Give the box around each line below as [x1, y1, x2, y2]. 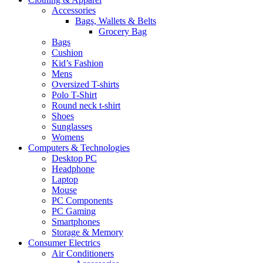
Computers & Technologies [28, 143, 130, 153]
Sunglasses [52, 122, 92, 132]
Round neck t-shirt [52, 100, 120, 111]
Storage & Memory [52, 227, 123, 238]
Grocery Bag [99, 26, 147, 37]
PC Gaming [52, 206, 96, 217]
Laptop [52, 174, 78, 185]
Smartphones [52, 217, 100, 227]
